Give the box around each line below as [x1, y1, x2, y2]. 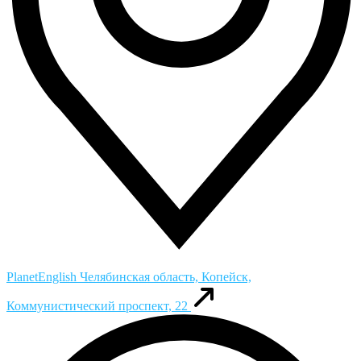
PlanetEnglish [6, 269, 80, 284]
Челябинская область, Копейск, [80, 269, 251, 284]
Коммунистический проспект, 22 [6, 298, 188, 313]
